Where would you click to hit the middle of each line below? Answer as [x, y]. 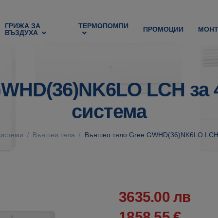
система [109, 111]
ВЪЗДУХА [22, 33]
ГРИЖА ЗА [23, 26]
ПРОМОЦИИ [163, 29]
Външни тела [54, 135]
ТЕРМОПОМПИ [104, 26]
